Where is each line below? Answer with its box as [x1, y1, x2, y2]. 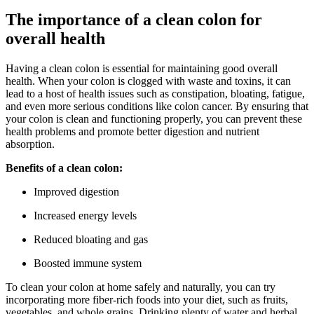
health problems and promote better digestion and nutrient [6, 125, 259, 137]
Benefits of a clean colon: [6, 161, 123, 174]
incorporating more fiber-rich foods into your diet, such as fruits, [6, 293, 288, 306]
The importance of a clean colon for [6, 10, 262, 29]
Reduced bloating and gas [34, 233, 148, 245]
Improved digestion [34, 185, 119, 198]
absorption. [6, 137, 55, 150]
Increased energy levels [34, 209, 137, 221]
